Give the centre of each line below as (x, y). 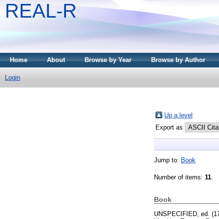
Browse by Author (178, 60)
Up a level (178, 115)
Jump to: (167, 160)
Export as (170, 127)
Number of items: (179, 177)
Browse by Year (108, 60)
